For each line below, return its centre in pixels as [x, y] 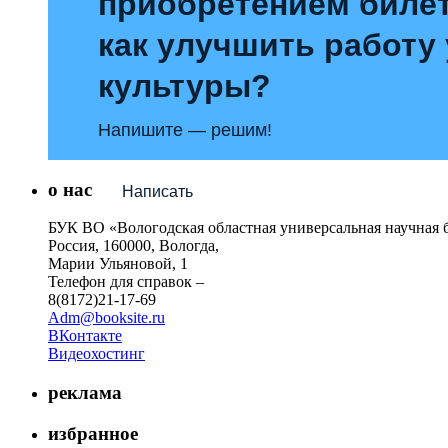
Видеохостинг [96, 354]
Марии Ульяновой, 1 [118, 264]
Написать [157, 192]
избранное [93, 433]
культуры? [184, 85]
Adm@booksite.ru [106, 318]
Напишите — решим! [185, 129]
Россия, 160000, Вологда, [133, 246]
